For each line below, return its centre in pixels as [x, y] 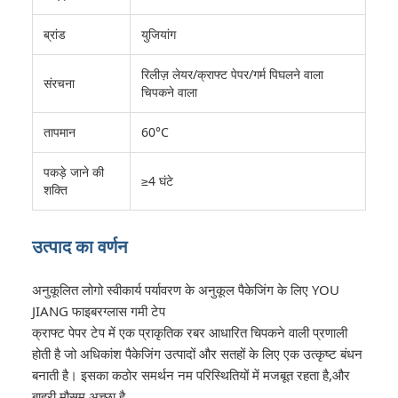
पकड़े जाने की [74, 172]
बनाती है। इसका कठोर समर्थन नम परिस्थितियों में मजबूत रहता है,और [191, 375]
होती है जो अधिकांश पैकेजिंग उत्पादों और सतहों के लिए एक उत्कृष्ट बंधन [197, 354]
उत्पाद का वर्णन [80, 247]
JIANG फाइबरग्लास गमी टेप [99, 311]
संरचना [59, 83]
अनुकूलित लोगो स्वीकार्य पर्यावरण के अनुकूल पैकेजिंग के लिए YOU [186, 290]
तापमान [60, 132]
